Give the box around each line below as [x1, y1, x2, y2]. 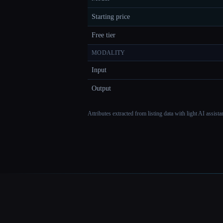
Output [92, 85, 111, 93]
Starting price [92, 13, 130, 21]
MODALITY [92, 49, 125, 57]
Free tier [92, 31, 115, 39]
